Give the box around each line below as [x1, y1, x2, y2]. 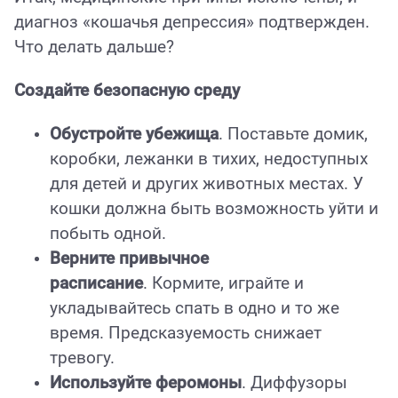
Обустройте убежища [50, 124, 219, 145]
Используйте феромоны [50, 373, 242, 394]
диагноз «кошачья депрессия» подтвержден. [14, 12, 370, 32]
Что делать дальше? [14, 36, 174, 57]
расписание [50, 274, 143, 294]
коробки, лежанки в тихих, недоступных [50, 149, 368, 170]
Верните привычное [50, 249, 209, 269]
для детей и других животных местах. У [50, 174, 363, 195]
